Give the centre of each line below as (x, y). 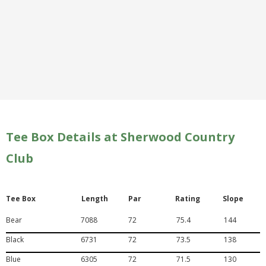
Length (94, 198)
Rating (188, 198)
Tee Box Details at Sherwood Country (120, 137)
